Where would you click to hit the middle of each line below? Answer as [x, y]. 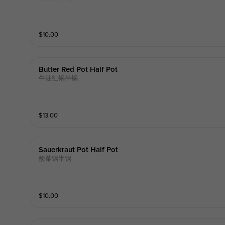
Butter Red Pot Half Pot [78, 69]
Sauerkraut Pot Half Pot [78, 150]
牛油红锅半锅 [58, 78]
